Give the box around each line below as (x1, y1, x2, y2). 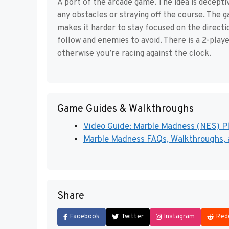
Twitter (121, 212, 144, 221)
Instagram (164, 212, 195, 221)
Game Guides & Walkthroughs (57, 103, 194, 117)
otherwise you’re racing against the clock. (57, 49, 211, 59)
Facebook (70, 212, 100, 221)
